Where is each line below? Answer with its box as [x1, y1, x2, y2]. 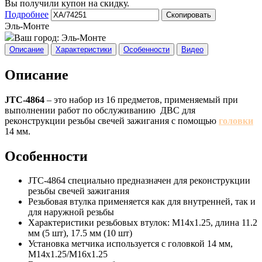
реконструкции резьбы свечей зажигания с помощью [5, 115, 219, 126]
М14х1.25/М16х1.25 [28, 249, 108, 260]
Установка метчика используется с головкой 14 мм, [28, 239, 233, 249]
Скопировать [166, 10, 211, 19]
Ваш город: [14, 32, 61, 43]
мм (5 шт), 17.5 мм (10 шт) [28, 228, 132, 239]
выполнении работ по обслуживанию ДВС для [5, 105, 195, 115]
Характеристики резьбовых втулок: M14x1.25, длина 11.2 [28, 218, 257, 228]
